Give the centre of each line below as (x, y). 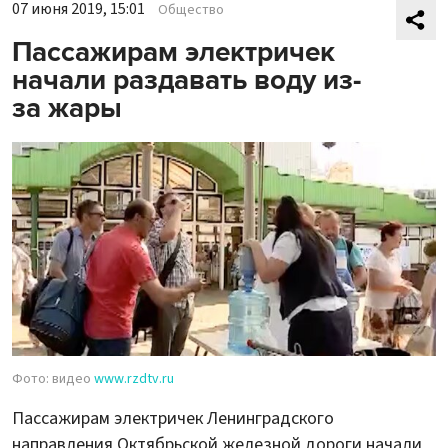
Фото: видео (53, 379)
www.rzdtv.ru (134, 379)
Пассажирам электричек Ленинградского (173, 419)
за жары (67, 108)
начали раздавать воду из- (186, 80)
